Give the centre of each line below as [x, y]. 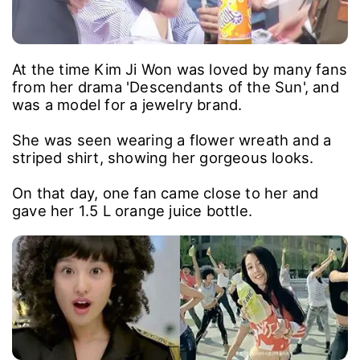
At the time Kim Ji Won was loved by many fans [180, 70]
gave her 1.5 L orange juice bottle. [135, 211]
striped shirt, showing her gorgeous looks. [165, 158]
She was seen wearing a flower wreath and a [172, 140]
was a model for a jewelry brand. [127, 105]
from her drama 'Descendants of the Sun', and [176, 87]
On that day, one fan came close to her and [166, 193]
